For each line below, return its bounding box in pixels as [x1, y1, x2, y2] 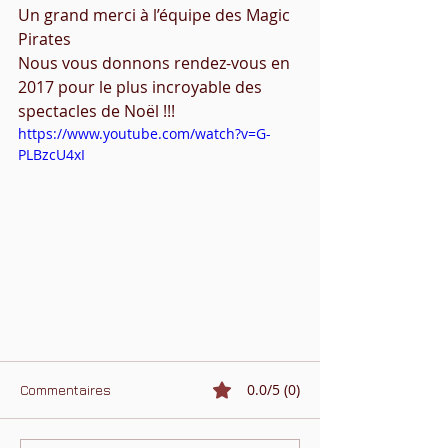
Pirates [18, 28, 71, 50]
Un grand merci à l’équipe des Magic [18, 4, 294, 26]
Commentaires [20, 380, 111, 398]
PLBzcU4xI [18, 145, 85, 164]
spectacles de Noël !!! [18, 100, 175, 122]
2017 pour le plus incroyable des [18, 76, 266, 98]
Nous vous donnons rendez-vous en [18, 52, 294, 74]
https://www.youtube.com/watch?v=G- [18, 124, 271, 143]
